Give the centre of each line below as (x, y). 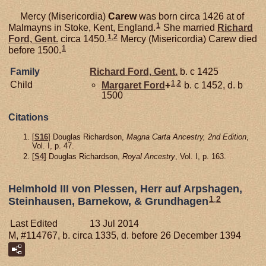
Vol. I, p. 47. (53, 145)
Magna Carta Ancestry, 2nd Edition (186, 137)
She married (189, 27)
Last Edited (34, 224)
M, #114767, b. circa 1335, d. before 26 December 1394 (125, 236)
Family (25, 71)
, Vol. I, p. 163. (201, 156)
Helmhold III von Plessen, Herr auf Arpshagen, (125, 189)
